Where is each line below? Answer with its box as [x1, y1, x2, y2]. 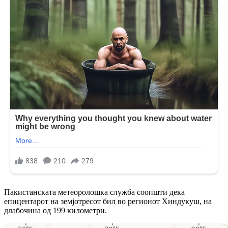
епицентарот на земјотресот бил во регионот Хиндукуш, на [4, 197, 212, 206]
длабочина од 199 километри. [4, 206, 107, 215]
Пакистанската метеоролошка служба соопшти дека [4, 188, 185, 197]
